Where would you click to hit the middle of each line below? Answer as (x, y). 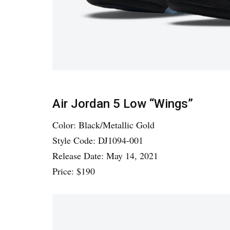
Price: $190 (74, 171)
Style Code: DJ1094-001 (98, 140)
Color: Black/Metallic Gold (103, 124)
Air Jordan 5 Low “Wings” (123, 103)
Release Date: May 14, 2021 (105, 155)
